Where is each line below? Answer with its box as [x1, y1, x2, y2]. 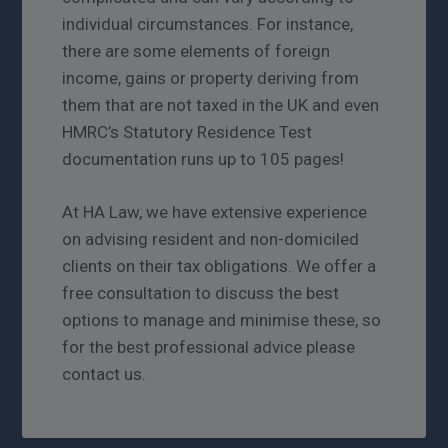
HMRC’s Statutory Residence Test [62, 122, 313, 143]
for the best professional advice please [62, 337, 356, 358]
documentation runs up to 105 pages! [62, 149, 345, 170]
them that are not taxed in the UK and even [62, 95, 380, 116]
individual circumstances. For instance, [62, 14, 354, 35]
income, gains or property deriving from [62, 68, 360, 89]
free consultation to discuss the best [62, 283, 340, 304]
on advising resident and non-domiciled [62, 229, 360, 250]
